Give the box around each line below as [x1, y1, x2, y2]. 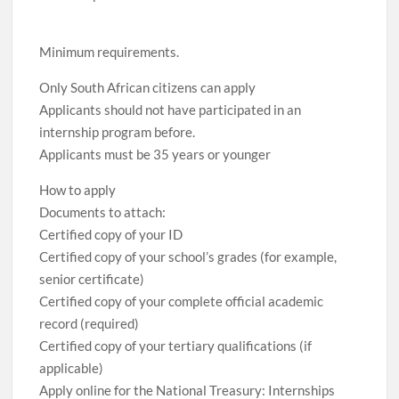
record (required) [39, 315, 140, 331]
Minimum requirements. [39, 44, 180, 60]
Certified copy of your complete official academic [39, 293, 324, 309]
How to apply [39, 182, 117, 198]
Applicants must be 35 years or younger [39, 146, 272, 162]
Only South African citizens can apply [39, 79, 256, 95]
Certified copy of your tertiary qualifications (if [39, 338, 313, 354]
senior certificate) [39, 271, 145, 287]
